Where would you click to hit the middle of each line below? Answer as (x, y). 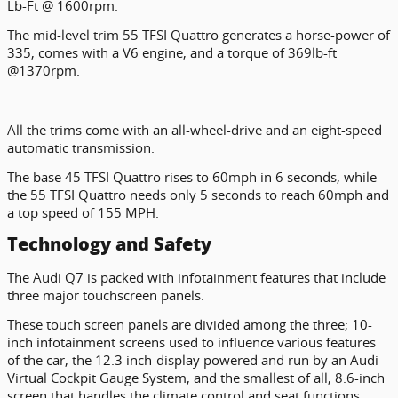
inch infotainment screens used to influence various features (191, 342)
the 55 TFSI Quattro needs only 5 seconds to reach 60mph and (198, 194)
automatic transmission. (81, 147)
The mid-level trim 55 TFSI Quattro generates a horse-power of (199, 34)
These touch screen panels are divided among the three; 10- (190, 324)
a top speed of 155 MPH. (83, 212)
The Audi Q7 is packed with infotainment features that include (196, 277)
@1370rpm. (44, 70)
